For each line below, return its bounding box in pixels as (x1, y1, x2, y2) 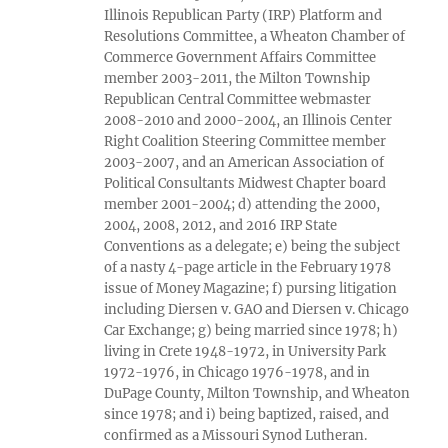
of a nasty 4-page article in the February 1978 (104, 259, 392, 277)
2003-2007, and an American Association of (104, 154, 385, 172)
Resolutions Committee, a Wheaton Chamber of (104, 28, 406, 46)
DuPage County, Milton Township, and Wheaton (104, 385, 411, 403)
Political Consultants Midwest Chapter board (104, 175, 387, 193)
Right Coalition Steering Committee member (104, 133, 387, 151)
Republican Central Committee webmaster (104, 91, 372, 109)
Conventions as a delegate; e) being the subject (104, 238, 401, 256)
